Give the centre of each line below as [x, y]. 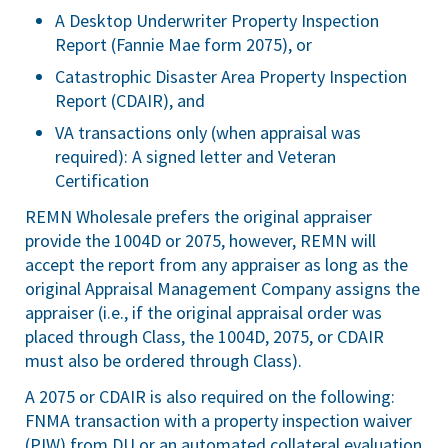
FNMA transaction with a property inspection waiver [218, 420]
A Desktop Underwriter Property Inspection [217, 20]
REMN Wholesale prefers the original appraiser [198, 216]
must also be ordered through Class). [163, 360]
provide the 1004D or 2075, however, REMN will [200, 240]
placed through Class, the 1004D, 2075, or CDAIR [204, 336]
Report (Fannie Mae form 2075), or [183, 44]
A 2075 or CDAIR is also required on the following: [210, 396]
